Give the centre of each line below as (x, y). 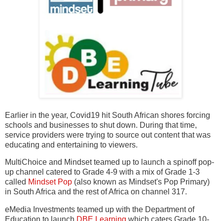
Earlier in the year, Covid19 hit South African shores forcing (108, 115)
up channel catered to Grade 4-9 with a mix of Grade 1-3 (102, 172)
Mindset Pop (50, 182)
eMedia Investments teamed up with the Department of (100, 210)
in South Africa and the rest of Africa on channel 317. (96, 192)
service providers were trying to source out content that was (108, 135)
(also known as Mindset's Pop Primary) (141, 182)
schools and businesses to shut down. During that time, (101, 125)
